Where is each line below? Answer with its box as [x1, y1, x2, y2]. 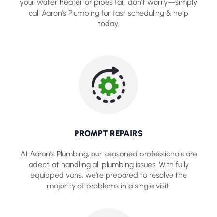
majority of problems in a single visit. [46, 181, 170, 191]
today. [98, 18, 119, 28]
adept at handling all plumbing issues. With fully [28, 160, 189, 170]
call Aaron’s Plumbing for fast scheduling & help [29, 8, 188, 17]
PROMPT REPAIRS [74, 128, 143, 139]
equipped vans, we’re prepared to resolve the [30, 170, 187, 180]
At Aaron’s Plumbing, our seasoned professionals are [20, 149, 197, 159]
